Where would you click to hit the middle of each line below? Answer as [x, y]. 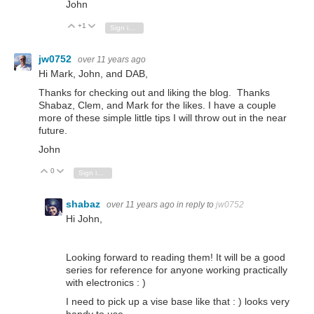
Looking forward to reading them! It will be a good [176, 257]
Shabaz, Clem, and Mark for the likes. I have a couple [157, 105]
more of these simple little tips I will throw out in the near [163, 118]
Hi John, [84, 219]
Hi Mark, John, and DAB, [93, 73]
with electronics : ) [106, 282]
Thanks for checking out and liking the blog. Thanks [154, 93]
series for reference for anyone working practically [177, 269]
